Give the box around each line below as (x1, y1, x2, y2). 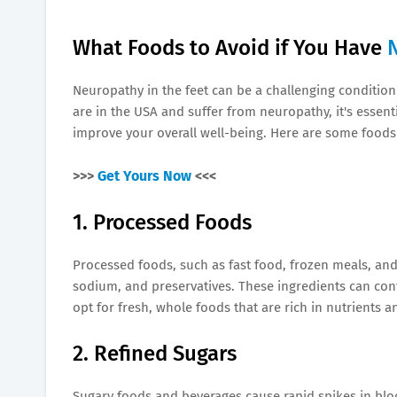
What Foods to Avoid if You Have (73, 35, 387, 60)
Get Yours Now (97, 167, 191, 184)
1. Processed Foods (73, 209, 252, 235)
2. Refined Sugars (73, 340, 237, 366)
